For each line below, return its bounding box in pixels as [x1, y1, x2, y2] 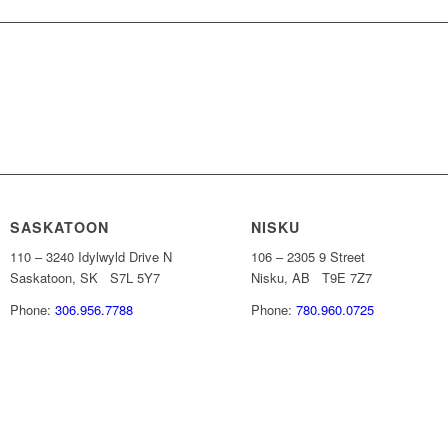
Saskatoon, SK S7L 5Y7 [10, 268, 161, 288]
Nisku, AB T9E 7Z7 [251, 268, 373, 288]
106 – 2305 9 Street [251, 247, 366, 267]
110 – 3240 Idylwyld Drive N [10, 247, 173, 267]
